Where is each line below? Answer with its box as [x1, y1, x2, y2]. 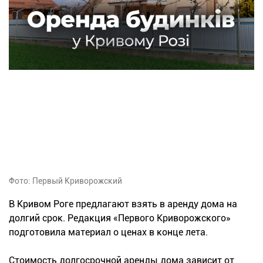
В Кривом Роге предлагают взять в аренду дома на [9, 198, 237, 210]
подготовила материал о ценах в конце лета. [9, 227, 208, 238]
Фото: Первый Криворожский [9, 176, 122, 186]
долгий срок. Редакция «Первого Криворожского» [9, 213, 231, 224]
